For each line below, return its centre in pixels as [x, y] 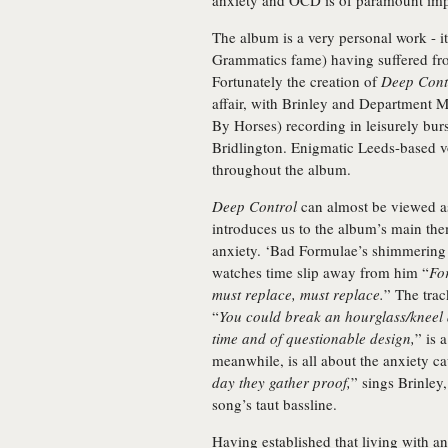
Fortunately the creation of [296, 81]
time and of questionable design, [313, 338]
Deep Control [254, 206]
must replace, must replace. [298, 294]
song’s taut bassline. [274, 404]
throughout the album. [281, 169]
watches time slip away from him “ [320, 272]
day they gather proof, [281, 382]
